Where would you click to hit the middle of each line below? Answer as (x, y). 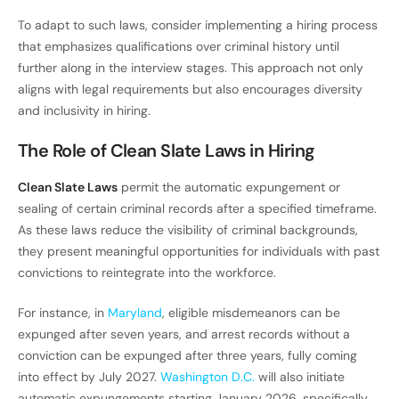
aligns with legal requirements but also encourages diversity (190, 90)
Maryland (135, 313)
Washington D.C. (208, 377)
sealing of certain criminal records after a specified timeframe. (197, 209)
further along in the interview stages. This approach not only (191, 68)
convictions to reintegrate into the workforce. (147, 273)
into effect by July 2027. (89, 377)
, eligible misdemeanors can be (251, 313)
